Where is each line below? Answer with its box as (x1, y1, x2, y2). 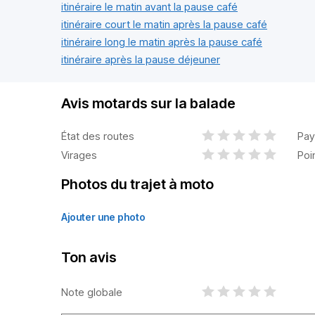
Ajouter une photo (61, 211, 146, 223)
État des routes (61, 129, 134, 143)
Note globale (61, 285, 122, 299)
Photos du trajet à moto (61, 176, 214, 193)
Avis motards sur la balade (61, 95, 236, 112)
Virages (61, 148, 97, 162)
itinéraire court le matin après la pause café (61, 18, 267, 31)
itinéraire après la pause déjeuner (61, 53, 220, 66)
